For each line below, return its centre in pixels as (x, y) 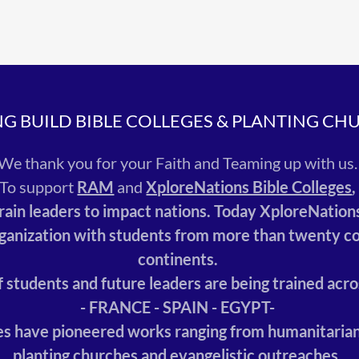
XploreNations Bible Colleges (249, 186)
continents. (179, 258)
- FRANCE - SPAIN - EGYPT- (179, 307)
